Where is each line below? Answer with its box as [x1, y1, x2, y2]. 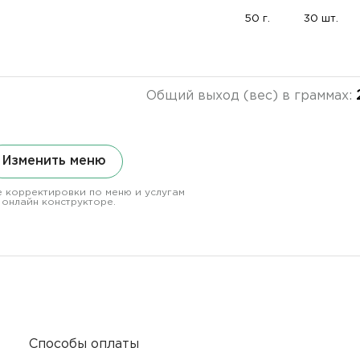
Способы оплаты [29, 337, 140, 350]
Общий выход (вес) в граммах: [145, 90, 356, 102]
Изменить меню [2, 155, 106, 167]
